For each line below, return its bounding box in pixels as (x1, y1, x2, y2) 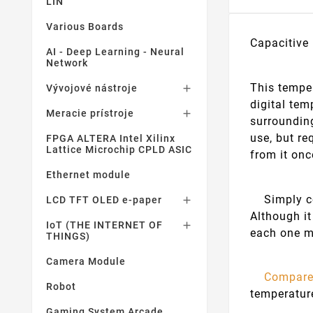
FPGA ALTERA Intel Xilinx (46, 133, 175, 144)
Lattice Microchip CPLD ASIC (46, 144, 192, 155)
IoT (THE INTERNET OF (46, 219, 163, 231)
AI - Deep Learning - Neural (46, 46, 184, 57)
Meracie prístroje (46, 108, 134, 119)
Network (46, 57, 88, 68)
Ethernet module (46, 169, 131, 180)
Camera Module (46, 256, 126, 267)
